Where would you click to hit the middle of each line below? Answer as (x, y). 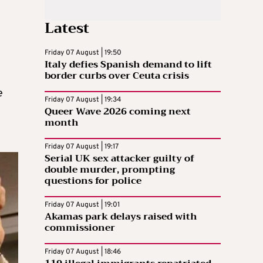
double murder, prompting (110, 170)
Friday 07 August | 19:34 (83, 100)
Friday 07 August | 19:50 (83, 53)
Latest (67, 28)
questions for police (93, 181)
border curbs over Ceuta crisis (117, 76)
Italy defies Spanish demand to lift (128, 65)
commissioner (80, 228)
